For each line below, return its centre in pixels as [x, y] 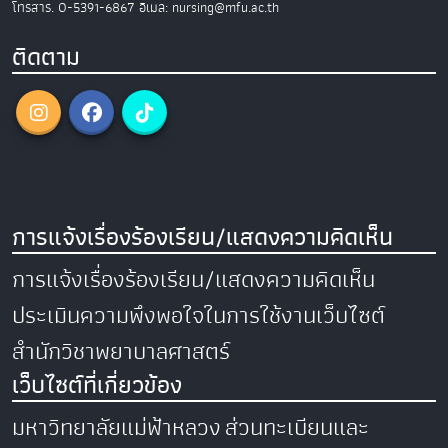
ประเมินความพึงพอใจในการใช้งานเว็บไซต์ [198, 316]
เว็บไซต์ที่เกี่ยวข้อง [97, 385]
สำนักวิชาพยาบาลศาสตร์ [121, 352]
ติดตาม [46, 57]
